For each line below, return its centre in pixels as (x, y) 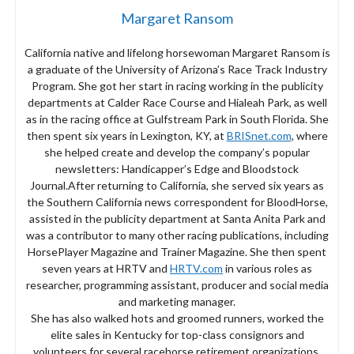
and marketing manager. (177, 301)
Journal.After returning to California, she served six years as (177, 185)
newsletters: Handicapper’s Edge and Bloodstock (177, 168)
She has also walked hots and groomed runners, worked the (177, 318)
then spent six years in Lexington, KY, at (126, 135)
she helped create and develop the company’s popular (177, 152)
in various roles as (267, 268)
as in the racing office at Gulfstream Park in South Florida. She (177, 119)
